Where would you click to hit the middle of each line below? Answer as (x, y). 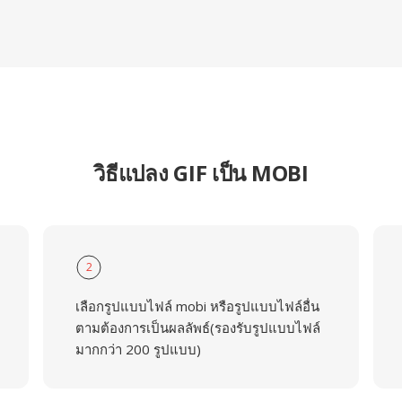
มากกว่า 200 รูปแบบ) (138, 349)
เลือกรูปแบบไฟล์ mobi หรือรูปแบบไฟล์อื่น (197, 306)
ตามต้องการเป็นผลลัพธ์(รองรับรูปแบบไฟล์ (197, 328)
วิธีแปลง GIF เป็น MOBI (201, 173)
